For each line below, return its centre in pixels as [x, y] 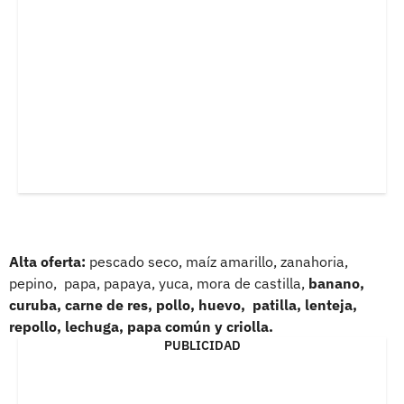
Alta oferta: [49, 261]
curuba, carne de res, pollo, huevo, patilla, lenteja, [183, 304]
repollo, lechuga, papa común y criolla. [141, 326]
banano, [335, 283]
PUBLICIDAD [202, 345]
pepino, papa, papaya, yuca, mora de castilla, [157, 283]
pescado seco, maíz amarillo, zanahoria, [219, 261]
